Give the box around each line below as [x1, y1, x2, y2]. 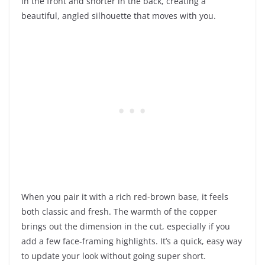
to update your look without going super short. [21, 250, 206, 261]
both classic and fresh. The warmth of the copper [21, 205, 217, 217]
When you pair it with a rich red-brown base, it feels [21, 190, 228, 202]
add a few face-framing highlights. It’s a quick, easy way [21, 235, 242, 247]
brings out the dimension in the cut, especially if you [21, 220, 230, 232]
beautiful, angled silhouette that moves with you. [21, 9, 216, 21]
